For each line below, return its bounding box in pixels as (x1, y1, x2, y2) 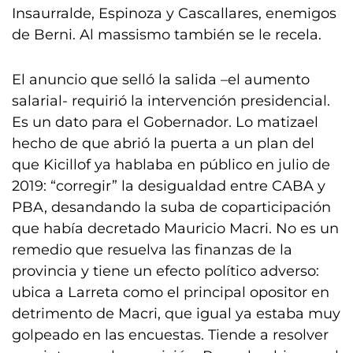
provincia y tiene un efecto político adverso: (12, 262, 319, 280)
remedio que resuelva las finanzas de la (12, 241, 292, 258)
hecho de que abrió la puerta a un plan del (12, 135, 314, 152)
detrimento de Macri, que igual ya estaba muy (12, 305, 340, 322)
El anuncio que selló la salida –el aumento (12, 71, 310, 88)
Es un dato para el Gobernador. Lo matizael (12, 113, 318, 131)
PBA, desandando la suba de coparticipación (12, 199, 331, 216)
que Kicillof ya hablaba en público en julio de (12, 156, 330, 173)
